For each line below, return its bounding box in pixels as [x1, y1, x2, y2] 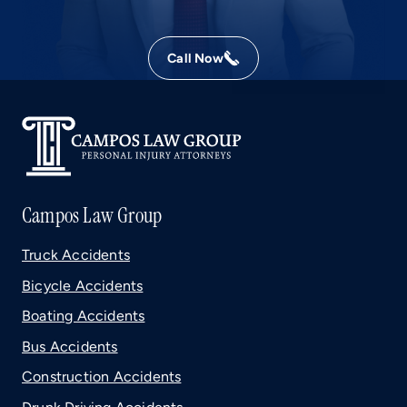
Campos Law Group [22, 201, 163, 229]
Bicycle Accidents [22, 276, 144, 294]
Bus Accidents [22, 337, 118, 355]
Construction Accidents [22, 368, 182, 386]
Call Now [167, 50, 223, 67]
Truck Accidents [22, 245, 130, 263]
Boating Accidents [22, 307, 145, 325]
